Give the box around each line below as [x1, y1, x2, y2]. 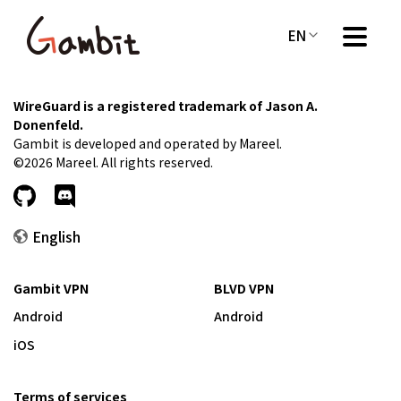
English [32, 226, 81, 247]
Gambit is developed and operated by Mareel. [13, 134, 282, 152]
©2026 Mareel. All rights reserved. [13, 153, 213, 171]
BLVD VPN [214, 279, 274, 297]
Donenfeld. [13, 115, 83, 133]
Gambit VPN [13, 279, 89, 297]
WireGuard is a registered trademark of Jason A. [13, 97, 318, 115]
